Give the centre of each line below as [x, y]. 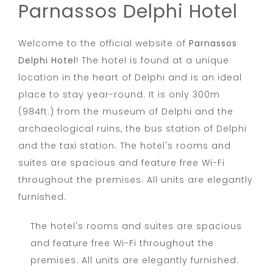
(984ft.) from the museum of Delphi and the [126, 111]
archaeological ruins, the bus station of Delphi [133, 128]
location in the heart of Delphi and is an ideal [130, 77]
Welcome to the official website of [104, 43]
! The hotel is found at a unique [153, 60]
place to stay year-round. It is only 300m [119, 94]
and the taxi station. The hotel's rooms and [125, 145]
